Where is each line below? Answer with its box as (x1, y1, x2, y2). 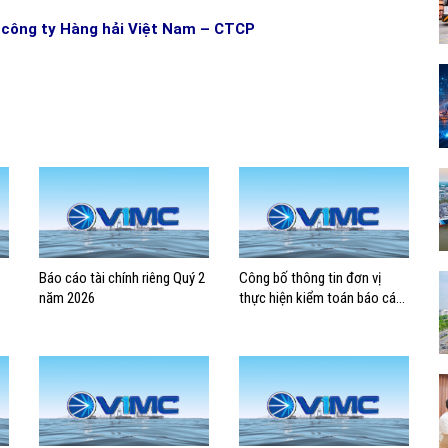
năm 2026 (39, 288, 95, 307)
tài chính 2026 (239, 308, 319, 327)
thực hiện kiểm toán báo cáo (239, 288, 404, 307)
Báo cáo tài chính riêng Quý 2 (39, 268, 205, 287)
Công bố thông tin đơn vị (239, 268, 381, 287)
